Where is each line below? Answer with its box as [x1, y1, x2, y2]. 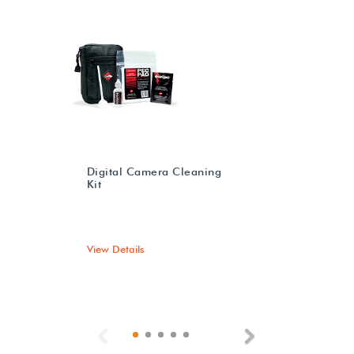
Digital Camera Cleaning [86, 164, 222, 178]
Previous [115, 330, 156, 343]
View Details [86, 242, 145, 255]
